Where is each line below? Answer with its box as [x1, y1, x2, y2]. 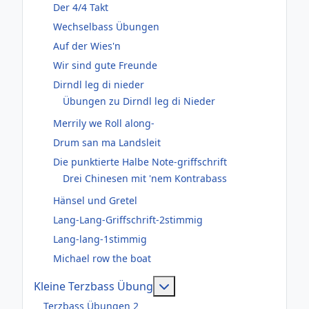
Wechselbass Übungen [53, 19, 159, 33]
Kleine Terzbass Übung [34, 278, 153, 294]
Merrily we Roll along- [53, 116, 154, 130]
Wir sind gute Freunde [53, 58, 157, 72]
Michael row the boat [53, 251, 151, 265]
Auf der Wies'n [53, 39, 121, 52]
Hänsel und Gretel [53, 193, 137, 207]
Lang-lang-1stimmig [53, 232, 147, 246]
